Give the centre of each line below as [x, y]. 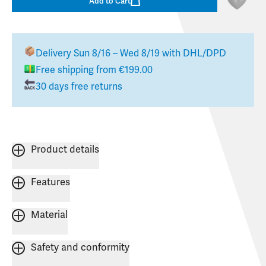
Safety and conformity [80, 248]
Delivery [55, 54]
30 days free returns [79, 87]
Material [49, 215]
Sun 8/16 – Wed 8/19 [117, 54]
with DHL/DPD [193, 54]
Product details [65, 150]
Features [50, 183]
